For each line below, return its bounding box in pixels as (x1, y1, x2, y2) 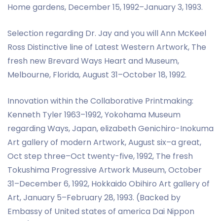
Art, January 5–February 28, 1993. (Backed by (7, 191, 181, 203)
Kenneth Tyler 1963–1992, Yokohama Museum (7, 109, 181, 120)
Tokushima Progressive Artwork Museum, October (7, 164, 202, 176)
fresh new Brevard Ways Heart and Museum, (7, 55, 179, 67)
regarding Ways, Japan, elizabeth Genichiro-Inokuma (7, 122, 214, 134)
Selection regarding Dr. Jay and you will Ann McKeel (7, 27, 206, 39)
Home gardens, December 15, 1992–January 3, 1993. (7, 1, 203, 13)
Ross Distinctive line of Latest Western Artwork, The (7, 41, 206, 53)
